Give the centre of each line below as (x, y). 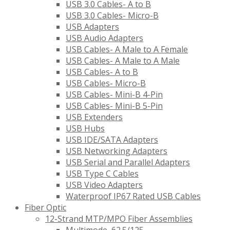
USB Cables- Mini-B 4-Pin (114, 95)
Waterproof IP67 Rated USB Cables (133, 196)
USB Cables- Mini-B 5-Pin (114, 106)
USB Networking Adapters (117, 151)
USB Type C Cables (102, 174)
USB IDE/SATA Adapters (112, 140)
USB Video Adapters (104, 185)
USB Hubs (85, 129)
